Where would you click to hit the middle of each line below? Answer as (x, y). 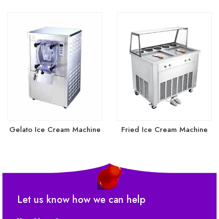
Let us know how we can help (81, 199)
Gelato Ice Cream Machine (55, 130)
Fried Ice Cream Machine (164, 130)
